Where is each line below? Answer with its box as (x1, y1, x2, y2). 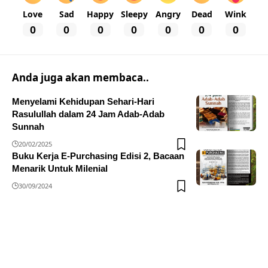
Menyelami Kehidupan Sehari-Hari (12, 96, 154, 106)
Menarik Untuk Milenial (12, 163, 108, 173)
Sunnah (12, 121, 44, 132)
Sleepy (120, 8, 148, 20)
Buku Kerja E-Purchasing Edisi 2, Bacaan (12, 150, 184, 161)
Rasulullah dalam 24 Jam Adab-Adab (12, 108, 165, 119)
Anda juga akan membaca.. (12, 70, 149, 84)
